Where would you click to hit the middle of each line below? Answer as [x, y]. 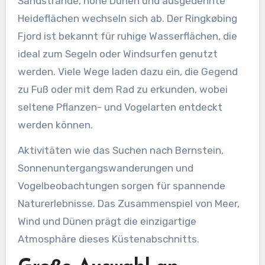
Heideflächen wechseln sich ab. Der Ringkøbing [127, 19]
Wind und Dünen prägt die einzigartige [107, 222]
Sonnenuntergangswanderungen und [105, 168]
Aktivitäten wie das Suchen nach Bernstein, [120, 151]
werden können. [55, 125]
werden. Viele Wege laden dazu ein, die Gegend [127, 72]
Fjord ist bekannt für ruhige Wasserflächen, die [127, 36]
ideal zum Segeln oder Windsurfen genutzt [117, 54]
